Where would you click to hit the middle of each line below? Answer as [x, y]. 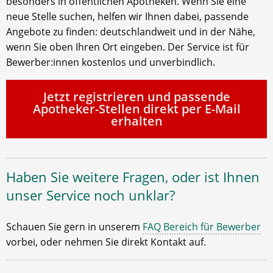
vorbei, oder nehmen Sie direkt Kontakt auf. [106, 242]
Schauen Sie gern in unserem [74, 227]
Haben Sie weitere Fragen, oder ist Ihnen [133, 177]
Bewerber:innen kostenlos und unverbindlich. [111, 62]
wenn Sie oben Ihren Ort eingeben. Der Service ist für [128, 47]
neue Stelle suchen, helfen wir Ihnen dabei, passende [127, 17]
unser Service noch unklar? [90, 196]
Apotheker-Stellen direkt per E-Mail [136, 109]
